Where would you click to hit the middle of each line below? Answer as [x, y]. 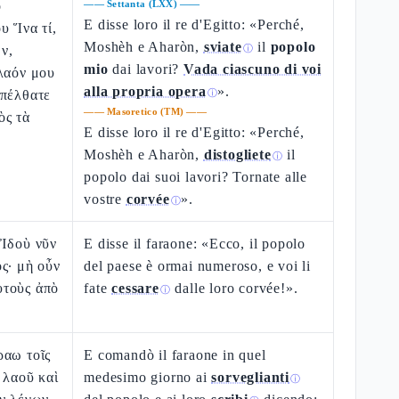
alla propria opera [145, 91]
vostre [105, 199]
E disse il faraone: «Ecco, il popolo [195, 244]
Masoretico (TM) [146, 111]
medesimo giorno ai [148, 377]
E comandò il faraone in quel [175, 355]
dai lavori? [146, 69]
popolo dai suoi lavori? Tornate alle [196, 177]
